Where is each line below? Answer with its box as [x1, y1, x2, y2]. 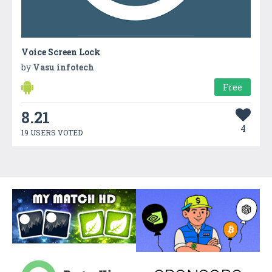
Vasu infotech [33, 61, 94, 73]
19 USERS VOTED [21, 127, 83, 137]
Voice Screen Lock [21, 46, 101, 58]
